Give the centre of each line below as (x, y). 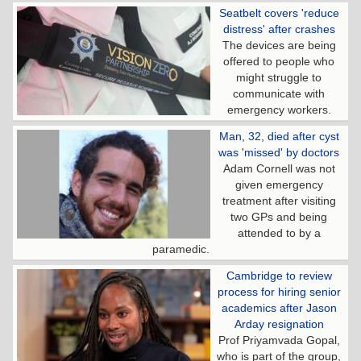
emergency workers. (279, 109)
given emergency (279, 184)
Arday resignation (279, 324)
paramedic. (180, 249)
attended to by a (279, 232)
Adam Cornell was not (279, 168)
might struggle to (279, 77)
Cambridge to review (279, 275)
